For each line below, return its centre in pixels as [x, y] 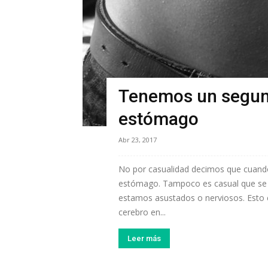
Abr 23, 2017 [138, 140]
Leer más [144, 238]
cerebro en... [142, 212]
